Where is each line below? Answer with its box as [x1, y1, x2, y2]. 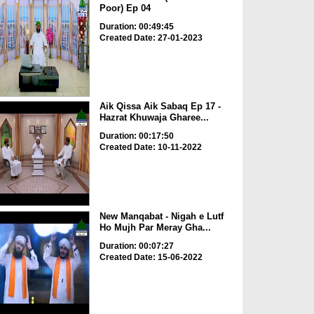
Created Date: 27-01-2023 [99, 32, 203, 43]
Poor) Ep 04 [99, 2, 151, 13]
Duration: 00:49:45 [99, 21, 174, 32]
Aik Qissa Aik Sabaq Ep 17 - [99, 101, 221, 112]
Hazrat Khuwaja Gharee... [99, 112, 209, 123]
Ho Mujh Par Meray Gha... [99, 221, 211, 233]
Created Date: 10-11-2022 [99, 142, 202, 153]
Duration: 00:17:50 [99, 131, 174, 142]
